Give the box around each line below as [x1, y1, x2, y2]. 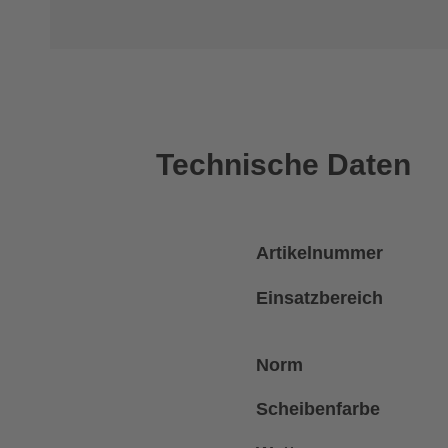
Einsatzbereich [256, 288, 384, 309]
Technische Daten [156, 148, 412, 182]
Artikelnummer [256, 243, 384, 264]
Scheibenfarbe [256, 399, 381, 420]
